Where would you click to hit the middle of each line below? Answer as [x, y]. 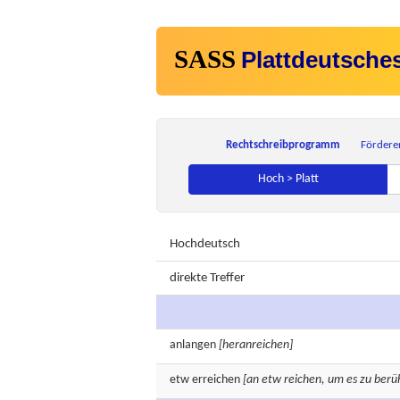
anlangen [193, 345]
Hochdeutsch [205, 244]
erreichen [216, 380]
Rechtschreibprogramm [283, 145]
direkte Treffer [207, 278]
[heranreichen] [256, 345]
